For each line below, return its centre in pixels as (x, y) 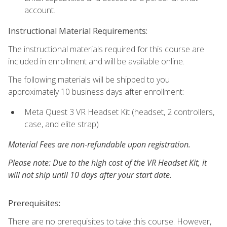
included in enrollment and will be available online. (96, 61)
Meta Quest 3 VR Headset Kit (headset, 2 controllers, (119, 112)
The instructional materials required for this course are (106, 49)
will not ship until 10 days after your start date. (90, 175)
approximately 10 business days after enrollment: (96, 91)
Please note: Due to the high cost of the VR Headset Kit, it (107, 163)
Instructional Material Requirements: (78, 31)
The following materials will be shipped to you (89, 79)
